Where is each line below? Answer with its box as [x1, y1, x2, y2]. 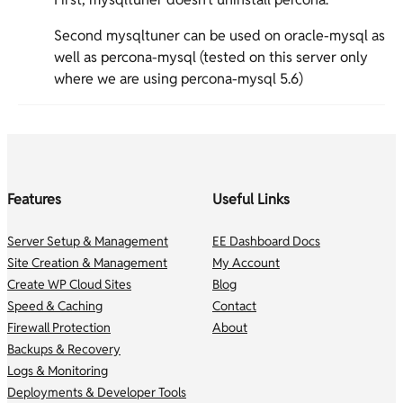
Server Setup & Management [7, 232, 168, 249]
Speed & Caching [7, 297, 103, 314]
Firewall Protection [7, 318, 111, 336]
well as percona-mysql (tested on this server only [54, 48, 368, 67]
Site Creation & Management [7, 254, 167, 271]
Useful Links [212, 190, 290, 210]
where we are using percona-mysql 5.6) [54, 69, 303, 88]
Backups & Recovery [7, 340, 121, 357]
